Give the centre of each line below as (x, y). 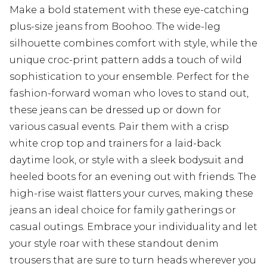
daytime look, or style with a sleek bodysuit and (127, 160)
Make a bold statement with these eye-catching (129, 10)
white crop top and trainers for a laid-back (115, 144)
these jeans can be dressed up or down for (115, 110)
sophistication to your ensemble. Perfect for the (129, 77)
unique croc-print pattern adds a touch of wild (126, 60)
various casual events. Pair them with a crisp (119, 127)
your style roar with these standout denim (114, 244)
